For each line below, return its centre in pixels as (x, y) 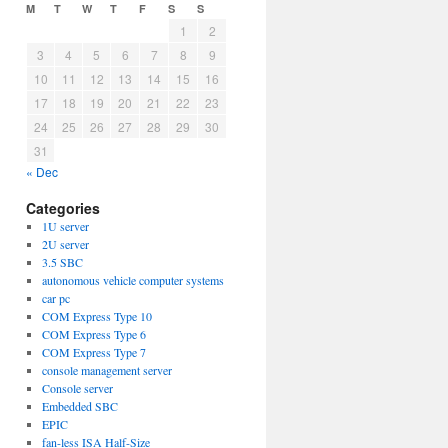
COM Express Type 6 (93, 334)
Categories (63, 208)
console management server (106, 370)
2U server (65, 244)
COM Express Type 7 (93, 352)
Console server (77, 388)
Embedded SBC (79, 406)
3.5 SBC (62, 262)
